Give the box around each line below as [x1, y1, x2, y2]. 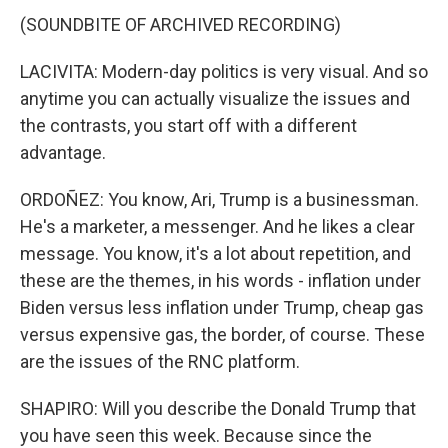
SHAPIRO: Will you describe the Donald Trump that [20, 398, 416, 420]
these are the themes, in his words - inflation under [20, 270, 421, 292]
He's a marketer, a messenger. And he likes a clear [20, 216, 415, 238]
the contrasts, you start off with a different [20, 115, 357, 137]
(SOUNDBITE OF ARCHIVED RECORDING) [20, 14, 341, 36]
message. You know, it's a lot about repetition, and [20, 243, 411, 265]
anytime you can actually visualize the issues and [20, 88, 410, 110]
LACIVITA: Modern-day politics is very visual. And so [20, 61, 428, 83]
